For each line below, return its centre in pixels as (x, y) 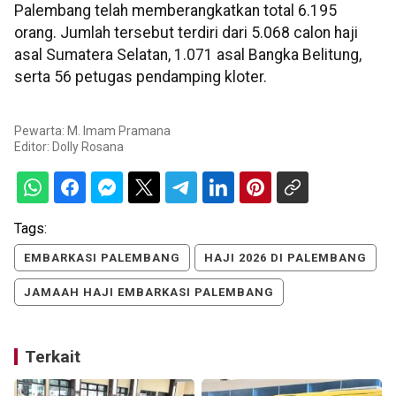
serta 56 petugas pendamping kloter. (141, 77)
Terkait (53, 356)
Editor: (33, 146)
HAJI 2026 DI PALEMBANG (286, 257)
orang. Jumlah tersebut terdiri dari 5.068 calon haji (186, 33)
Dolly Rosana (88, 146)
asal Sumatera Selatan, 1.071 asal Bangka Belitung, (188, 55)
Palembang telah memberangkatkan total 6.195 (175, 11)
